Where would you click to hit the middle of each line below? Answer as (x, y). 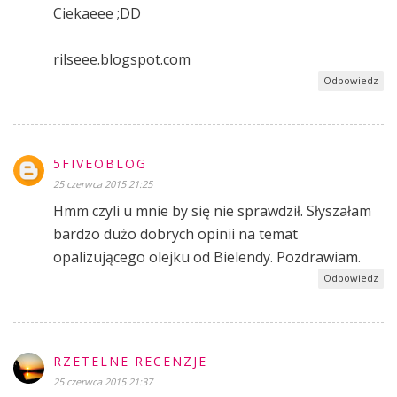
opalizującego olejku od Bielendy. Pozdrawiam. (207, 257)
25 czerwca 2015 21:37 (103, 381)
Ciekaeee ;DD (97, 13)
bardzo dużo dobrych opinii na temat (175, 234)
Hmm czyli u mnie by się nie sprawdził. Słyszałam (212, 210)
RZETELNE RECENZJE (130, 361)
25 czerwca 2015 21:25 (103, 183)
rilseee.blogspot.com (122, 59)
